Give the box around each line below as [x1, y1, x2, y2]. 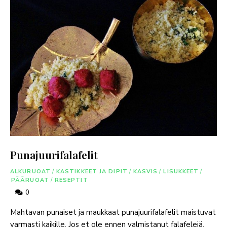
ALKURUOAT [10, 167, 51, 175]
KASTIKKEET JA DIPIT [56, 167, 128, 175]
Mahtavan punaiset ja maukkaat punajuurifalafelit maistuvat [10, 207, 216, 217]
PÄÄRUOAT [11, 176, 49, 184]
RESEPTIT [54, 176, 88, 184]
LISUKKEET [163, 167, 199, 175]
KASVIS [133, 167, 158, 175]
